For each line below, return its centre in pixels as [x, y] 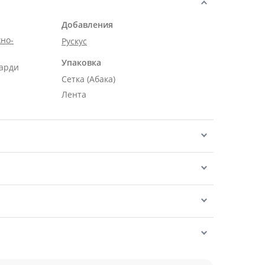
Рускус [74, 41]
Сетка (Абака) [88, 79]
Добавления [87, 25]
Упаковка [81, 62]
